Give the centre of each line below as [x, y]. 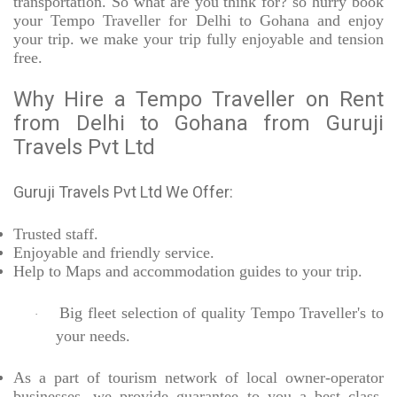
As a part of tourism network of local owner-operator [198, 378]
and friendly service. [146, 253]
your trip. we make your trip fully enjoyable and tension [198, 39]
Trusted [37, 234]
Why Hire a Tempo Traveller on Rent [198, 100]
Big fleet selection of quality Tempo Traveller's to [222, 313]
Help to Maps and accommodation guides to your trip [186, 272]
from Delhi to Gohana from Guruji [198, 124]
